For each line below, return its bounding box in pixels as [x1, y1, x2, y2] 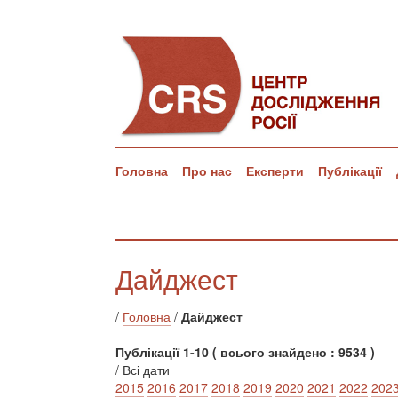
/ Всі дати [115, 361, 170, 378]
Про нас [182, 162, 232, 179]
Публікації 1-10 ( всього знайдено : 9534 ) [115, 343, 375, 361]
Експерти [246, 162, 304, 179]
